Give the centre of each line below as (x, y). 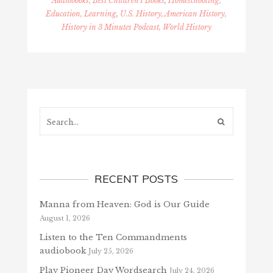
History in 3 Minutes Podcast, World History (136, 27)
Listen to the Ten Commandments (113, 238)
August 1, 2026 (65, 218)
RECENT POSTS (136, 179)
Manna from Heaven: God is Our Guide (124, 205)
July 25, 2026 (111, 251)
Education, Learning (81, 14)
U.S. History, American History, (174, 14)
